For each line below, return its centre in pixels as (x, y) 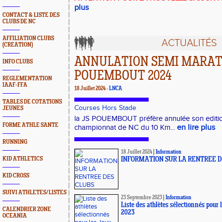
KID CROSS (16, 176)
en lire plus (196, 128)
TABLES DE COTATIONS (32, 102)
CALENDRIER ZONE (27, 209)
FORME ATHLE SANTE (30, 125)
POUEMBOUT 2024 (123, 76)
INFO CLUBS (18, 62)
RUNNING (15, 142)
